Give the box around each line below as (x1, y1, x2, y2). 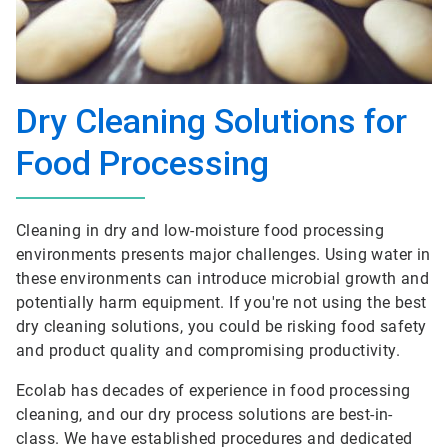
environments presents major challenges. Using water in (16, 245, 431, 264)
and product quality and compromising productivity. (16, 341, 405, 360)
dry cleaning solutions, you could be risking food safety (16, 317, 427, 336)
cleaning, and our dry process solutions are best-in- (16, 405, 393, 424)
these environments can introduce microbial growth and (16, 269, 430, 288)
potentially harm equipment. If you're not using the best (16, 293, 427, 312)
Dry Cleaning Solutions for (16, 101, 407, 141)
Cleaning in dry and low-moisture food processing (16, 221, 385, 240)
